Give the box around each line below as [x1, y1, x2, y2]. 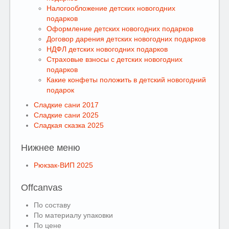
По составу [34, 201, 71, 209]
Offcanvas [21, 182, 62, 193]
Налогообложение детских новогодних [47, 4, 175, 12]
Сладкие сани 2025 [34, 111, 99, 119]
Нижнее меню [21, 143, 80, 153]
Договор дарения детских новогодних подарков [47, 35, 205, 43]
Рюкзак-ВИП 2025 [34, 161, 93, 169]
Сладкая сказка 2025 [34, 121, 104, 129]
